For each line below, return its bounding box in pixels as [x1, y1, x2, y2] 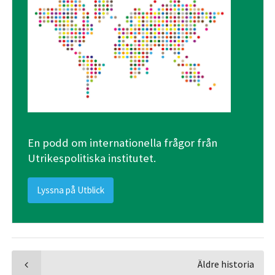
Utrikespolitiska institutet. [27, 150, 156, 165]
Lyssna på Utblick [37, 184, 105, 196]
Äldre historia [198, 257, 255, 270]
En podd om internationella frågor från [27, 135, 217, 150]
